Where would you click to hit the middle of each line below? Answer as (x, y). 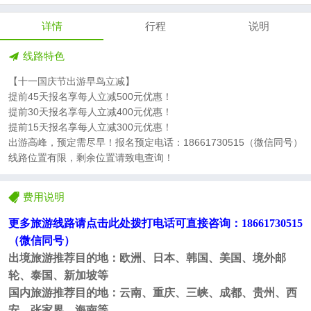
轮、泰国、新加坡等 (58, 276)
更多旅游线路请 (47, 224)
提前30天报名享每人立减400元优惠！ (90, 112)
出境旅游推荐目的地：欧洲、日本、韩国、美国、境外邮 (147, 258)
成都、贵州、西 (258, 293)
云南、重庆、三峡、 (169, 293)
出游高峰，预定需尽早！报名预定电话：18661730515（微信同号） (155, 143)
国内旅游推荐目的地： (64, 293)
